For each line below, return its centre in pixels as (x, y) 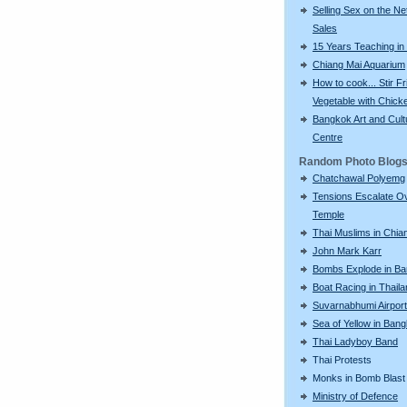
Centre (328, 137)
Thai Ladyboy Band (355, 341)
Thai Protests (342, 359)
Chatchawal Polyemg (359, 178)
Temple (328, 214)
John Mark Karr (347, 250)
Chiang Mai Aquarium (359, 64)
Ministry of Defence (355, 396)
